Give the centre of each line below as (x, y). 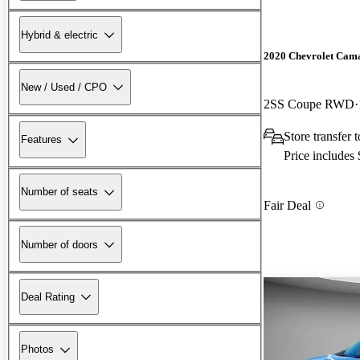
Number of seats (59, 192)
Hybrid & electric (59, 35)
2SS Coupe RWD (309, 104)
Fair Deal (287, 205)
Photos (37, 350)
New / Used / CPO (64, 87)
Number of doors (59, 244)
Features (41, 140)
